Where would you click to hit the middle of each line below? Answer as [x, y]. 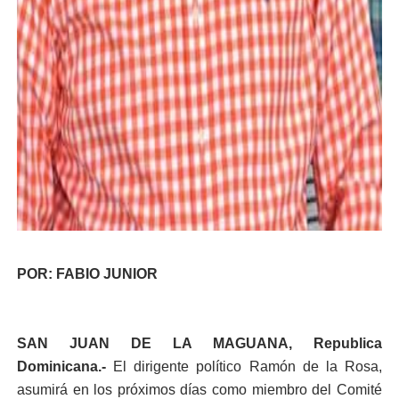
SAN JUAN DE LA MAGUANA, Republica [199, 343]
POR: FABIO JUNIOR [87, 274]
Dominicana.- [65, 366]
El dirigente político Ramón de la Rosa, [248, 366]
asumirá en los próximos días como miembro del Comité [199, 390]
